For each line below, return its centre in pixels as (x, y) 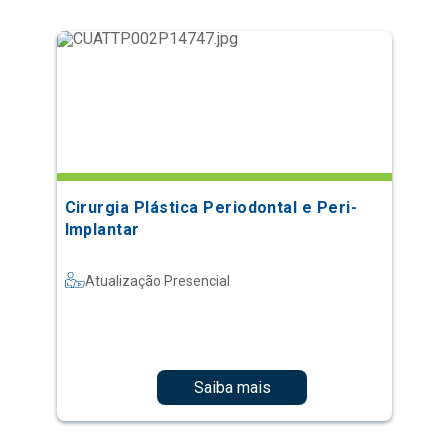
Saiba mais (232, 387)
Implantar (102, 229)
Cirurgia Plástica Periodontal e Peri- (211, 207)
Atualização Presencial (157, 281)
